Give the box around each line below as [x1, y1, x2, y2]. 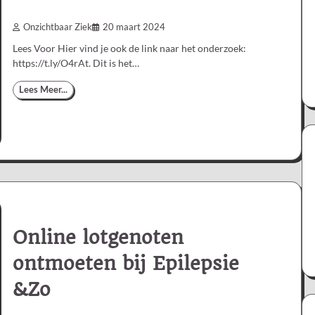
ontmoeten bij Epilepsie [13, 252, 239, 276]
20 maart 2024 [103, 21, 165, 32]
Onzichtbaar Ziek [23, 21, 92, 32]
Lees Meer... [19, 84, 67, 95]
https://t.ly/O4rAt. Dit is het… [13, 56, 139, 69]
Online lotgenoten [13, 226, 184, 250]
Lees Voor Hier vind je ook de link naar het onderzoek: [13, 41, 246, 54]
